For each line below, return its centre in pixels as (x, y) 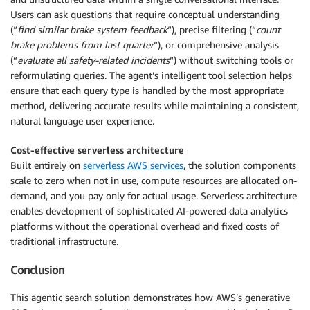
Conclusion (37, 270)
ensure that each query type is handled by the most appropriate (147, 91)
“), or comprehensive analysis (216, 45)
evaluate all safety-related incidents (93, 60)
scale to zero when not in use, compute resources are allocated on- (154, 181)
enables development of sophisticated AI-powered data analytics (149, 211)
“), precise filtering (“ (212, 30)
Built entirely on (47, 165)
